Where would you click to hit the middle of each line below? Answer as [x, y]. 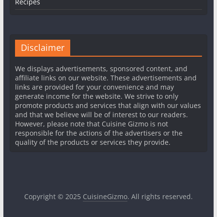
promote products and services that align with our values [108, 105]
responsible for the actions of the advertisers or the [99, 133]
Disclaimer [42, 47]
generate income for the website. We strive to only [96, 96]
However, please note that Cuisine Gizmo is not [91, 124]
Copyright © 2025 [53, 196]
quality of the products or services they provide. [93, 142]
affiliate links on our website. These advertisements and [106, 77]
